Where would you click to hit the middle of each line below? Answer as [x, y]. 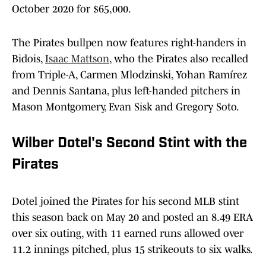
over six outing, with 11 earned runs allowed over [128, 234]
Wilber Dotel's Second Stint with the [129, 144]
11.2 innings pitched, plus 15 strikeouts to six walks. [132, 250]
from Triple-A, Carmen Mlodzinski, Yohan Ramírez [129, 75]
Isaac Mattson [77, 59]
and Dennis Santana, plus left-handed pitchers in [126, 91]
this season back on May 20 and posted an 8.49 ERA [132, 218]
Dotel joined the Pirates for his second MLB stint [126, 202]
